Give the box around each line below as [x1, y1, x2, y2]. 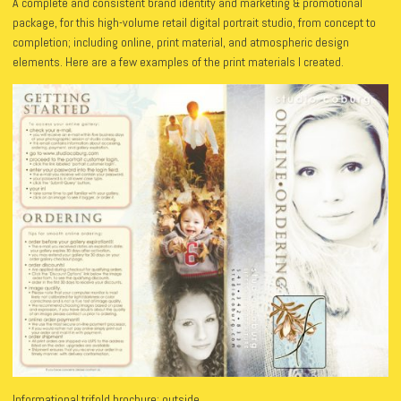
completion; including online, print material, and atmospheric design [13, 34, 349, 51]
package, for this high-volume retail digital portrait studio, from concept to [13, 14, 376, 31]
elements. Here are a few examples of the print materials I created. [13, 54, 344, 71]
